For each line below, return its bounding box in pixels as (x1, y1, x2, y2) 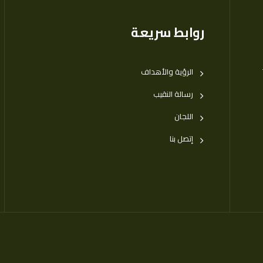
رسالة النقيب (153, 87, 193, 101)
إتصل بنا (170, 131, 193, 146)
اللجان (174, 109, 193, 123)
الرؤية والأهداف (141, 65, 193, 79)
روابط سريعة (131, 20, 204, 45)
